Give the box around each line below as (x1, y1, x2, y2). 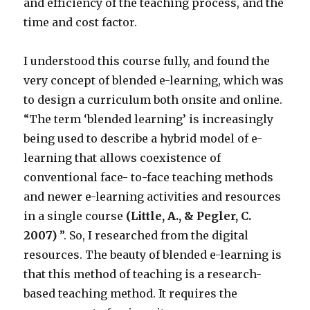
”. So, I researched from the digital (57, 228, 249, 243)
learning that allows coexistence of (24, 151, 221, 165)
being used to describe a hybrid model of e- (24, 131, 263, 146)
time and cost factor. (24, 15, 140, 30)
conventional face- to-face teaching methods (24, 170, 274, 185)
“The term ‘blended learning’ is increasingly (24, 112, 274, 127)
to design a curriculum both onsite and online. (24, 93, 283, 107)
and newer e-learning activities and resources (24, 190, 282, 204)
